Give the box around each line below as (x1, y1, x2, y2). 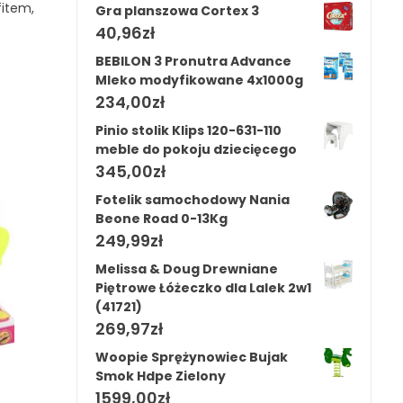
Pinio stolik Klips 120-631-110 (95, 121, 282, 139)
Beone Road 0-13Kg (95, 209, 228, 228)
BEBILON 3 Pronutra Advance (95, 51, 292, 70)
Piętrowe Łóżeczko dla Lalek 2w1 (95, 278, 312, 297)
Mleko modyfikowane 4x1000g (95, 70, 304, 89)
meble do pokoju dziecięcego (95, 139, 298, 158)
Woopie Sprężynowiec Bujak (95, 347, 289, 366)
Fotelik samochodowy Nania (95, 190, 291, 209)
